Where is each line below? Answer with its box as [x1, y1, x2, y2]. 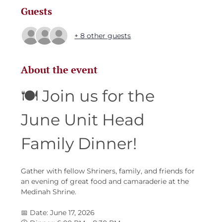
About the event [21, 63, 98, 77]
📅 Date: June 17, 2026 [21, 208, 95, 218]
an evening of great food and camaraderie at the [21, 177, 191, 186]
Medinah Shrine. [21, 187, 77, 197]
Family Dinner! [21, 134, 137, 154]
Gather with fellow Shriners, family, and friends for [21, 166, 197, 176]
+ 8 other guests [74, 31, 131, 40]
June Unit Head [21, 110, 149, 130]
